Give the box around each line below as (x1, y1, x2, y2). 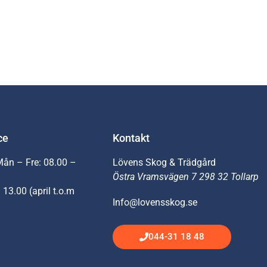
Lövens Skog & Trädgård (113, 157, 216, 169)
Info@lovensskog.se (113, 197, 198, 209)
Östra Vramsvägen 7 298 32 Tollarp (113, 171, 259, 183)
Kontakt (113, 132, 150, 145)
